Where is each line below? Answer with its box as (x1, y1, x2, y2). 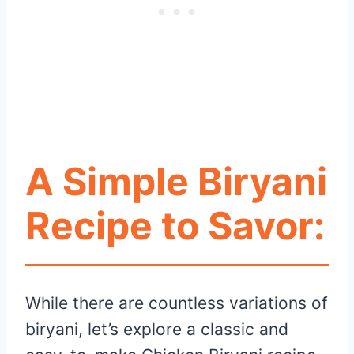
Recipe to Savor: (25, 202, 325, 250)
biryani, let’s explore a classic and (25, 319, 288, 340)
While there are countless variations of (25, 293, 328, 314)
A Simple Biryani (25, 158, 327, 205)
